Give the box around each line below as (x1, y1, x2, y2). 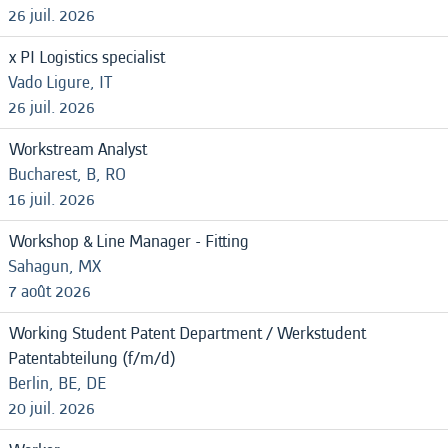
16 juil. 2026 (8, 187, 95, 212)
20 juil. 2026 (8, 396, 95, 421)
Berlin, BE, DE (8, 371, 106, 396)
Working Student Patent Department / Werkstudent (9, 321, 366, 346)
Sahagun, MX (8, 254, 101, 279)
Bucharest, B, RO (8, 162, 126, 187)
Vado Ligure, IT (8, 70, 112, 95)
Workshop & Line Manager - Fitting (9, 229, 249, 254)
